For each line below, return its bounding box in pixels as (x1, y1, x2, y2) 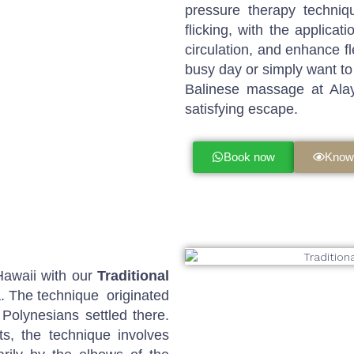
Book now (224, 149, 275, 164)
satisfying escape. (185, 100, 298, 117)
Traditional (97, 267, 169, 284)
